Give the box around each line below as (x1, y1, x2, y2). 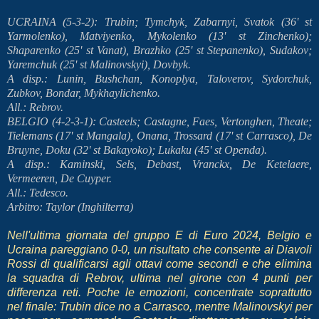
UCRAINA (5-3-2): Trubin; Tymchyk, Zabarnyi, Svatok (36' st (7, 16, 312, 28)
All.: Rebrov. (7, 101, 66, 114)
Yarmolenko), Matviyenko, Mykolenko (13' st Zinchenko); (7, 30, 312, 43)
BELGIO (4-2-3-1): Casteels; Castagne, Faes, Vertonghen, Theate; (7, 115, 312, 128)
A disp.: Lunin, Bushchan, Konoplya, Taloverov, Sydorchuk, (7, 73, 312, 85)
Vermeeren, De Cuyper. (7, 172, 115, 185)
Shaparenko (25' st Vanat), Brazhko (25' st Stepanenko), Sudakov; (7, 44, 312, 57)
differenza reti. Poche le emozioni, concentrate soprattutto (7, 286, 312, 299)
